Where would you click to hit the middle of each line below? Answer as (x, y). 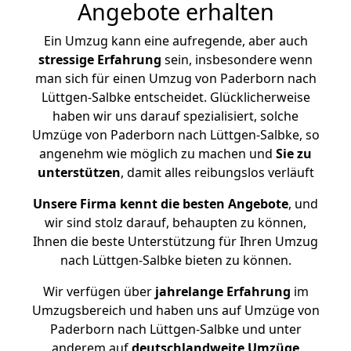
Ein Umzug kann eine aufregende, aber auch (175, 41)
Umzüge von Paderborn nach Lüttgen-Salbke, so (175, 135)
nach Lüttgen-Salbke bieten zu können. (175, 260)
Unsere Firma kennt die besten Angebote (161, 204)
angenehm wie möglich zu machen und (157, 154)
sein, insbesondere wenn (237, 60)
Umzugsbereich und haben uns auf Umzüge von (175, 310)
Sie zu (294, 154)
